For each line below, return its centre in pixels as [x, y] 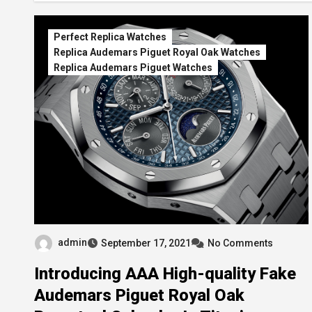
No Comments [240, 243]
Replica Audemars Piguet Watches [133, 68]
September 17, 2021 [146, 243]
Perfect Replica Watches [110, 37]
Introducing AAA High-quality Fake [165, 273]
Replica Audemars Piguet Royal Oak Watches [157, 52]
